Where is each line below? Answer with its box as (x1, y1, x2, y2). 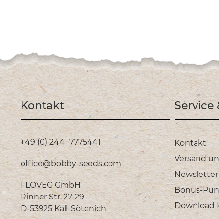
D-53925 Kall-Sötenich (21, 204, 106, 214)
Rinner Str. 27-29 (21, 192, 84, 202)
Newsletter (175, 170, 218, 179)
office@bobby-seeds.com (21, 159, 121, 169)
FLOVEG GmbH (21, 180, 81, 190)
